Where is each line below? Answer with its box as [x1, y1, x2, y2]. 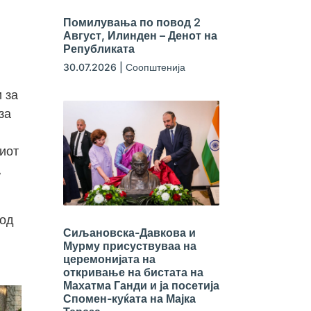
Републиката [62, 42, 135, 56]
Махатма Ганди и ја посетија [62, 278, 219, 292]
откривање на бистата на [62, 264, 203, 279]
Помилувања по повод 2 [62, 15, 201, 30]
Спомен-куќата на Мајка [62, 291, 196, 305]
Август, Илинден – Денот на [62, 28, 217, 43]
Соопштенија [125, 61, 185, 74]
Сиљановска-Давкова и [62, 225, 196, 239]
